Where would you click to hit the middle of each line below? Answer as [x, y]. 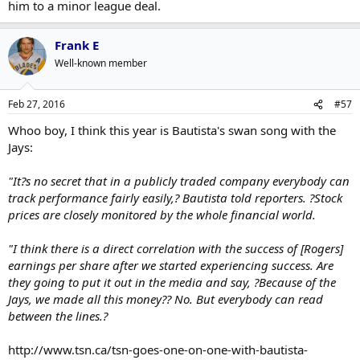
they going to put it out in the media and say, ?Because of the [172, 282]
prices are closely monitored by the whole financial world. [162, 215]
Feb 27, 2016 [37, 104]
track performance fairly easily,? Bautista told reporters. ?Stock [175, 198]
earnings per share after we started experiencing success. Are [171, 265]
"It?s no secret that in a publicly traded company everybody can [179, 181]
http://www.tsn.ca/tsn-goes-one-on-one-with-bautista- [158, 350]
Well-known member [101, 63]
